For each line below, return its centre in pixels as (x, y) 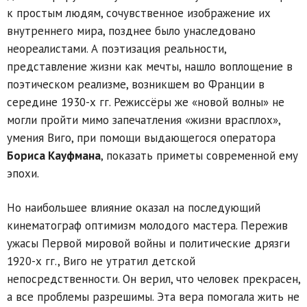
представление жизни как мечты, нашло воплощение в (150, 66)
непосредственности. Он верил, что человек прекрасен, (153, 279)
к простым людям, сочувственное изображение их (139, 13)
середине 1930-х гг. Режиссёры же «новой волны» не (146, 102)
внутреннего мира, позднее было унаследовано (131, 30)
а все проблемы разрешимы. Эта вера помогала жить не (153, 296)
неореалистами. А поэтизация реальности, (116, 48)
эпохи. (23, 173)
